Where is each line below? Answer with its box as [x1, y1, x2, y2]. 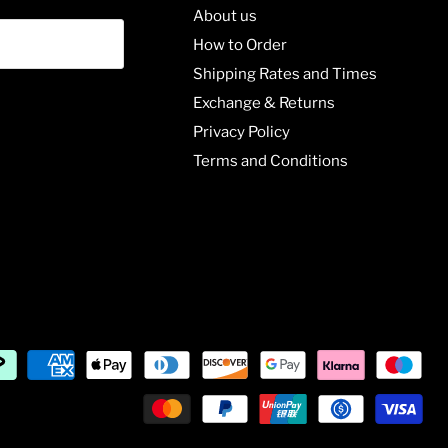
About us [193, 7, 258, 26]
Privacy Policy [193, 123, 291, 142]
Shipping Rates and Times [193, 65, 378, 84]
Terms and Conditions [193, 152, 349, 171]
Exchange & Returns [193, 94, 336, 113]
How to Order [193, 36, 288, 55]
